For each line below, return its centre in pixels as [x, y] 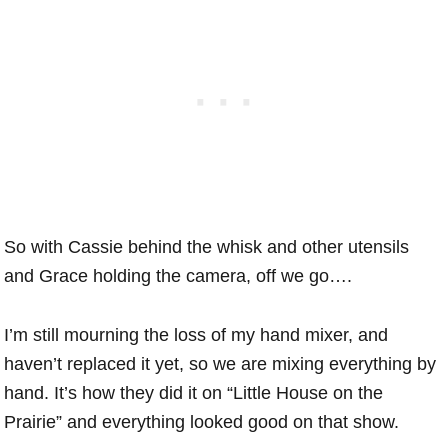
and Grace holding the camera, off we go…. [178, 275]
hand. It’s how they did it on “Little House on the [194, 392]
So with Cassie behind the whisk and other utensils [207, 246]
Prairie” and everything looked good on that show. [202, 421]
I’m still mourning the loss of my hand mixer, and [196, 334]
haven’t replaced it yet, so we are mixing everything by [220, 363]
